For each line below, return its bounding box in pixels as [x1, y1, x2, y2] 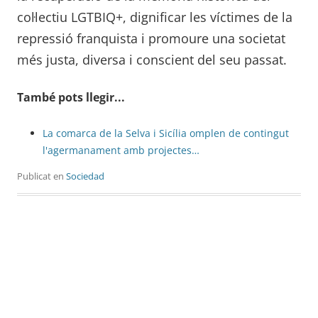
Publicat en [17, 170, 66, 183]
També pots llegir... [17, 89, 125, 106]
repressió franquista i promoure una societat [17, 30, 285, 48]
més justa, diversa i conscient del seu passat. [17, 51, 287, 69]
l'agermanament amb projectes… [43, 143, 199, 158]
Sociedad [66, 170, 104, 183]
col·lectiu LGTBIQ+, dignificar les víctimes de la [17, 9, 292, 26]
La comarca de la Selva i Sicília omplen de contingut [43, 126, 289, 141]
